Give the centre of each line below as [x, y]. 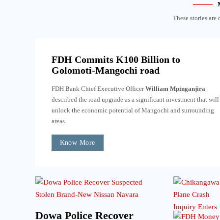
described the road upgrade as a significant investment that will [135, 99]
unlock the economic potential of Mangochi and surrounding [133, 110]
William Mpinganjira [175, 88]
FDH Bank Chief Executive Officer [98, 88]
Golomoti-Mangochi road [105, 70]
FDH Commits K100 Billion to [116, 59]
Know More [77, 143]
